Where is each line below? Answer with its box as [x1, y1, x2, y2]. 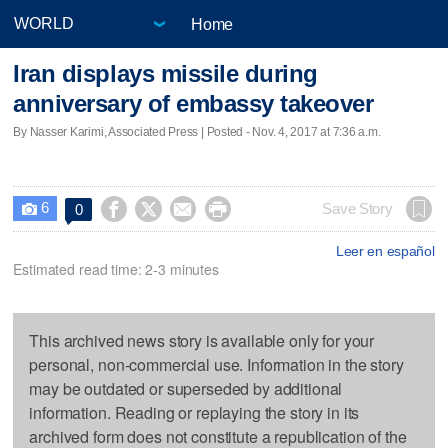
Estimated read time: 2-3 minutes [13, 258, 219, 279]
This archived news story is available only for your [29, 328, 375, 352]
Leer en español [335, 242, 435, 259]
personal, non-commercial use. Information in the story [29, 352, 404, 376]
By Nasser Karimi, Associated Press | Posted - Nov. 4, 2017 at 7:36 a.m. [13, 124, 381, 139]
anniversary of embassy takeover [13, 90, 374, 118]
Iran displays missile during [13, 60, 318, 88]
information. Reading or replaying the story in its [29, 400, 360, 424]
